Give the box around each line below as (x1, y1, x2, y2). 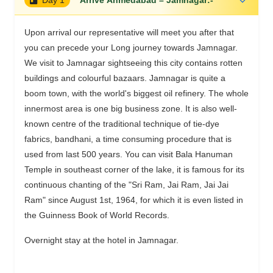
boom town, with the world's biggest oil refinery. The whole (24, 88, 249, 98)
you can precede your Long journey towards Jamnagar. (24, 42, 238, 52)
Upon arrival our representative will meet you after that (24, 27, 234, 37)
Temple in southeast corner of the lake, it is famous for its (24, 164, 244, 174)
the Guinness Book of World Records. (24, 210, 172, 220)
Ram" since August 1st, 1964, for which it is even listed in (24, 194, 243, 205)
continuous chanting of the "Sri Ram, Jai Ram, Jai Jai (24, 179, 229, 190)
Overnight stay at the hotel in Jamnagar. (24, 235, 179, 245)
